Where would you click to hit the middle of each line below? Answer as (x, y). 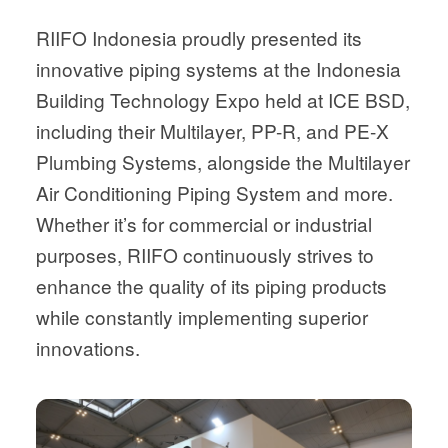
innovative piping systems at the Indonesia (218, 69)
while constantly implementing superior (201, 317)
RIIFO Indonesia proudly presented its (198, 38)
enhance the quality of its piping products (211, 286)
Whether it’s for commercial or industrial (203, 224)
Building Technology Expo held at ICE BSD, (222, 100)
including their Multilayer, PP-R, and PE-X (212, 131)
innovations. (87, 348)
